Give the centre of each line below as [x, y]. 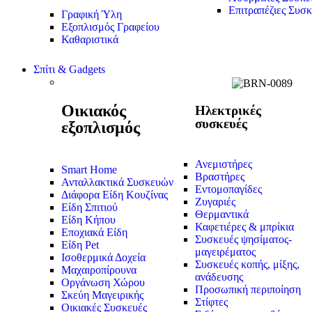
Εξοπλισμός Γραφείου [110, 27]
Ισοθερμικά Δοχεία [103, 258]
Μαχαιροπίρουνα [99, 270]
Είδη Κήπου [88, 220]
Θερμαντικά [222, 214]
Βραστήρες [220, 176]
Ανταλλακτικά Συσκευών [117, 182]
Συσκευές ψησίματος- [243, 239]
